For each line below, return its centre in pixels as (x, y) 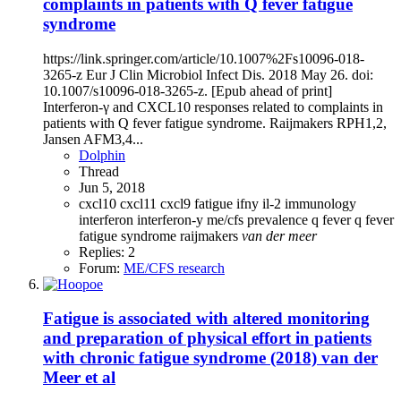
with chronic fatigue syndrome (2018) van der (210, 358)
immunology (320, 203)
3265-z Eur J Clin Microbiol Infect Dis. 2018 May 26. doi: (208, 74)
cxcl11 (140, 203)
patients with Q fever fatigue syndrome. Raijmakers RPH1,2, (215, 123)
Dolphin (102, 155)
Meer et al (79, 378)
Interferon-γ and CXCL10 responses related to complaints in (213, 107)
